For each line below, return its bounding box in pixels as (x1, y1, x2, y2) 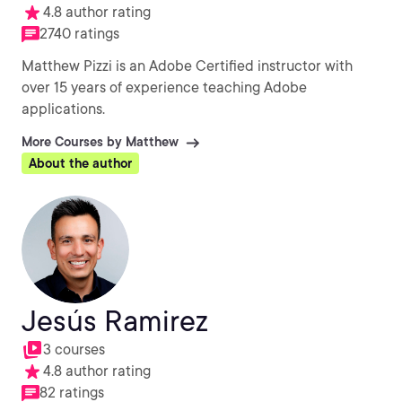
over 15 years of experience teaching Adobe (22, 79, 307, 96)
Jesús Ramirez (22, 303, 208, 338)
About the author (29, 156, 132, 170)
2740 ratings (39, 25, 119, 42)
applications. (22, 100, 105, 118)
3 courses (43, 341, 105, 358)
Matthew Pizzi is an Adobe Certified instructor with (22, 57, 353, 74)
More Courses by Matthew (22, 135, 179, 149)
